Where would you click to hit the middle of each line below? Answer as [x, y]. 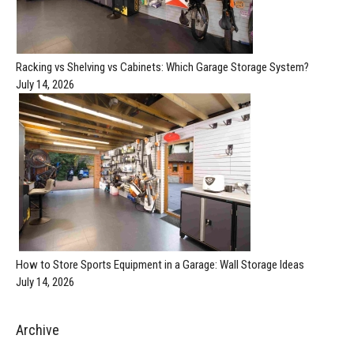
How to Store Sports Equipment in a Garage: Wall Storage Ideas [160, 264]
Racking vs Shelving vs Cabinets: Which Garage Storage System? [162, 67]
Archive [38, 330]
